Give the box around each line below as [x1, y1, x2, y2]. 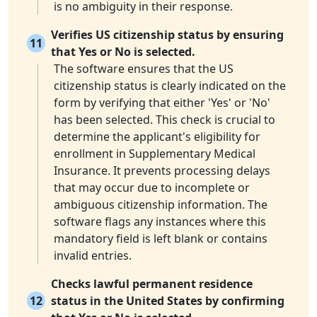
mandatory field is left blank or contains [54, 231, 267, 247]
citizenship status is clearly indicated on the [54, 78, 286, 94]
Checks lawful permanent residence [51, 276, 253, 292]
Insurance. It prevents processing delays [54, 163, 270, 179]
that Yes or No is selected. [51, 44, 195, 60]
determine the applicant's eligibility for [54, 129, 260, 145]
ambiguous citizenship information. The [54, 197, 267, 213]
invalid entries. [54, 248, 132, 264]
